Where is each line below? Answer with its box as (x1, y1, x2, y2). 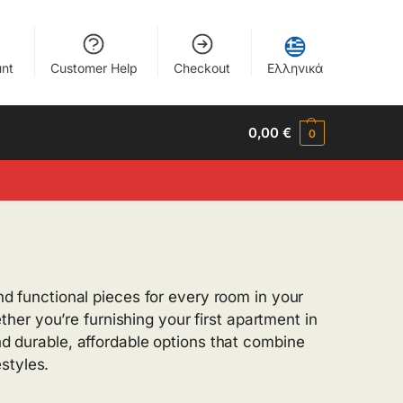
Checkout (174, 60, 231, 76)
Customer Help (49, 60, 138, 76)
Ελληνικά (266, 60, 323, 76)
